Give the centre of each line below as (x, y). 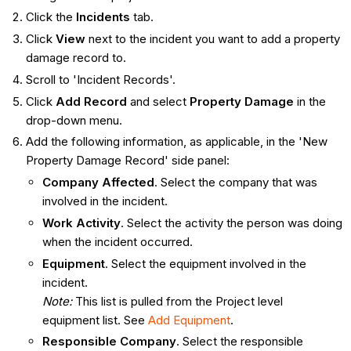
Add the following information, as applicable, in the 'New (176, 142)
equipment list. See (95, 320)
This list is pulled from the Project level (177, 301)
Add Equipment (189, 320)
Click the (51, 17)
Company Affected (98, 183)
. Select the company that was (235, 183)
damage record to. (76, 58)
